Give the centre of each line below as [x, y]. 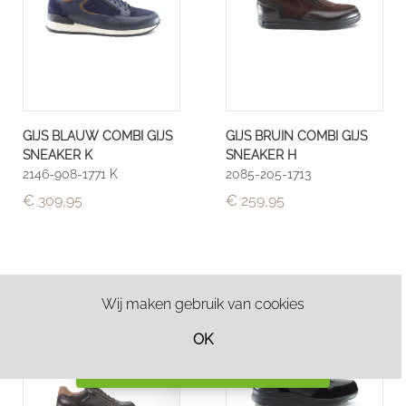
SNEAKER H [261, 155]
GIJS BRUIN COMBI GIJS [296, 136]
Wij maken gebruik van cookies [203, 304]
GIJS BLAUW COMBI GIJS [97, 136]
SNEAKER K [58, 155]
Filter [212, 367]
